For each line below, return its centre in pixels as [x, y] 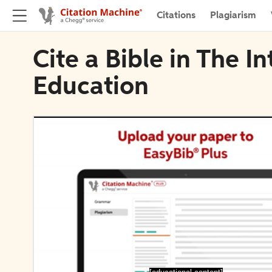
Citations [176, 15]
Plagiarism [233, 15]
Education [91, 87]
